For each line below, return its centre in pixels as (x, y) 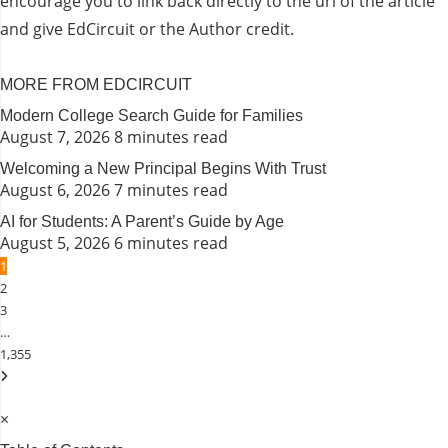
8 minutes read (171, 137)
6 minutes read (171, 243)
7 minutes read (171, 190)
